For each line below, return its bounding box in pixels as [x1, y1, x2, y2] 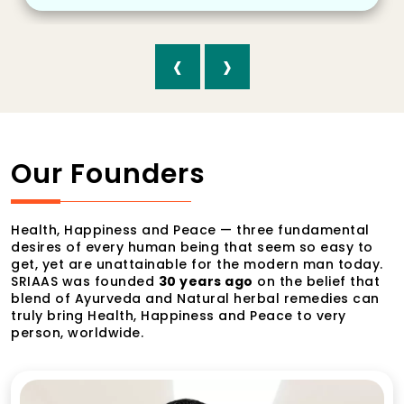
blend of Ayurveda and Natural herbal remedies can [11, 289, 380, 308]
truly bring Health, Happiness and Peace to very [11, 306, 346, 325]
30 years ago [158, 271, 253, 290]
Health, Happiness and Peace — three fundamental [11, 220, 370, 239]
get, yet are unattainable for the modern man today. [11, 254, 383, 273]
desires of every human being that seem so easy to [11, 237, 373, 256]
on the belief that [252, 271, 380, 290]
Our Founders [11, 154, 206, 193]
